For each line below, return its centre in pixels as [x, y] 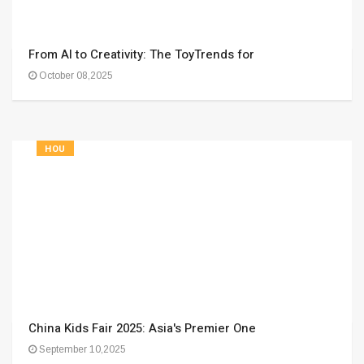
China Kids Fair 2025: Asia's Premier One [142, 328]
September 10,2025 [81, 349]
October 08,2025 [75, 76]
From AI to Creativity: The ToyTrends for [141, 54]
